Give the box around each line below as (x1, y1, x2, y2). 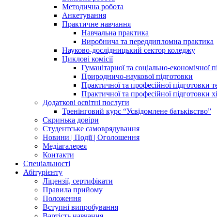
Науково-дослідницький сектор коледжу (62, 46, 195, 54)
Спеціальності (23, 159, 70, 168)
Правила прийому (43, 185, 103, 194)
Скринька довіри (43, 115, 99, 124)
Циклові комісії (62, 54, 113, 63)
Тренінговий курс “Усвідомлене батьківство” (62, 107, 211, 115)
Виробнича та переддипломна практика (81, 37, 214, 46)
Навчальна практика (81, 28, 149, 37)
